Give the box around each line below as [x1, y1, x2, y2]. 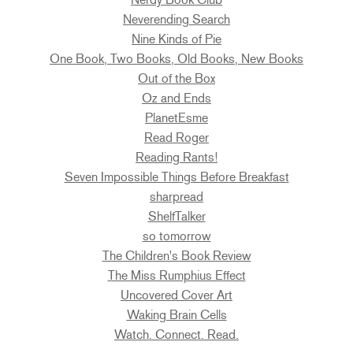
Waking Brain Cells [126, 307, 227, 323]
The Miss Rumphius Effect [107, 268, 246, 284]
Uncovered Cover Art [121, 288, 232, 303]
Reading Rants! [136, 150, 217, 165]
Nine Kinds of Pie [132, 32, 221, 47]
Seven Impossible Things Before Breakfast [64, 169, 289, 185]
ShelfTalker [147, 209, 206, 225]
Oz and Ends [142, 91, 211, 106]
